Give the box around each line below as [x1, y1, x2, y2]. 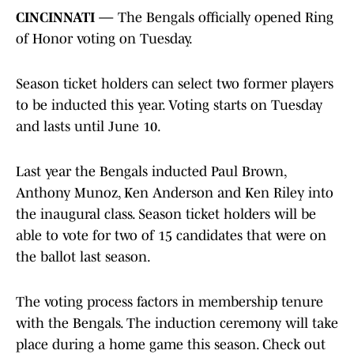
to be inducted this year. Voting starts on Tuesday [16, 97, 322, 114]
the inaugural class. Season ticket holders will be [16, 206, 316, 223]
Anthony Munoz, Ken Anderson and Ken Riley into [16, 185, 333, 201]
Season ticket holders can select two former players [16, 76, 333, 92]
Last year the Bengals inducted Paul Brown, [16, 164, 286, 180]
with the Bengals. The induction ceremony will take [16, 315, 338, 332]
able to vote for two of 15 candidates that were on [16, 228, 326, 244]
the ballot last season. [16, 249, 153, 265]
